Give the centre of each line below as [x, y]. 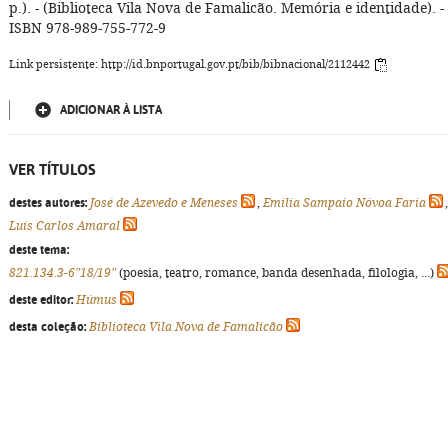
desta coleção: [47, 327]
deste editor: [41, 300]
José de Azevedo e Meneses [164, 203]
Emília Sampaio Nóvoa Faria [344, 203]
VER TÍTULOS [52, 169]
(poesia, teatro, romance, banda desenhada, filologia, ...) [276, 273]
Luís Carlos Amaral [64, 226]
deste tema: [39, 250]
